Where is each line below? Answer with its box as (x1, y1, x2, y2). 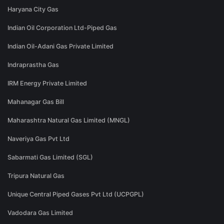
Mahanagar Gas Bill (7, 98, 64, 106)
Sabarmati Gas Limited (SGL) (7, 153, 93, 161)
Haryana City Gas (7, 5, 58, 13)
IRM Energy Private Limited (7, 79, 87, 87)
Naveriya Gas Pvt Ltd (7, 135, 69, 143)
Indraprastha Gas (7, 61, 59, 69)
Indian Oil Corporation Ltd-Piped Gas (7, 24, 117, 32)
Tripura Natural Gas (7, 172, 64, 180)
